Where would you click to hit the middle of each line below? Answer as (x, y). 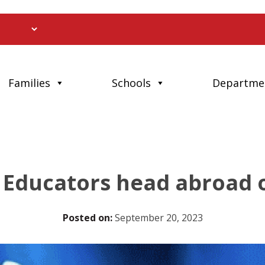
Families (30, 83)
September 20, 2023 (157, 217)
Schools (132, 83)
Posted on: (87, 217)
